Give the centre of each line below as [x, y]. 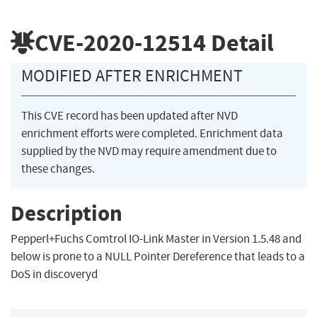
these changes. [58, 169]
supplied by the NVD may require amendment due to [149, 151]
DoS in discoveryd [54, 275]
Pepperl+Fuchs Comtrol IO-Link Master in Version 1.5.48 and [156, 239]
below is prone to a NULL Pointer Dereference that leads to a [158, 257]
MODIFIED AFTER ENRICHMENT [132, 76]
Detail [240, 42]
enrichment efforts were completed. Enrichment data [152, 134]
